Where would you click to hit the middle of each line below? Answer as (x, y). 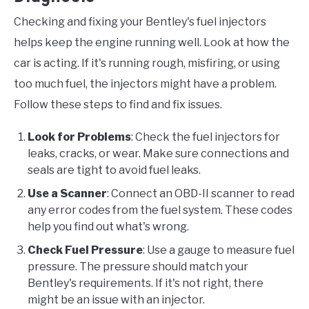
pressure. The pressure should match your (138, 267)
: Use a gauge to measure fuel (219, 250)
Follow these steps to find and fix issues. (118, 105)
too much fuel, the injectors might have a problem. (145, 84)
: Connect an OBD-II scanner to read (201, 194)
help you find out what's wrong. (108, 227)
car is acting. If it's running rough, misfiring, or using (147, 63)
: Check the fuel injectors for (206, 137)
